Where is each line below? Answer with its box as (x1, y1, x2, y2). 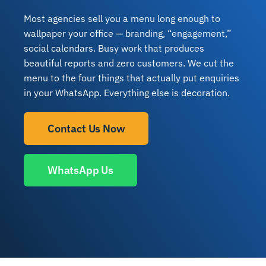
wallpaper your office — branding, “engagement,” (23, 27, 232, 40)
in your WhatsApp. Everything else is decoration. (23, 87, 230, 99)
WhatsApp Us (47, 163, 113, 178)
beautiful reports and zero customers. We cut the (23, 57, 234, 69)
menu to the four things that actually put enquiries (23, 72, 239, 84)
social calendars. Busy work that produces (23, 42, 204, 55)
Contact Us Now (47, 122, 125, 136)
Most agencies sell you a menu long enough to (23, 12, 220, 25)
